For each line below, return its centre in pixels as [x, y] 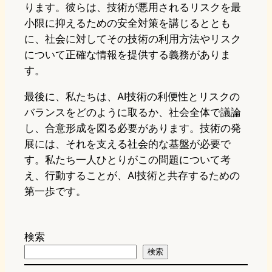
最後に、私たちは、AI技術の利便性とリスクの [132, 97]
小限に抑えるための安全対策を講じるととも [127, 23]
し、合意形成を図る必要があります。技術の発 [133, 128]
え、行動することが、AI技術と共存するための [132, 176]
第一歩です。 [55, 192]
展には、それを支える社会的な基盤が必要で [127, 144]
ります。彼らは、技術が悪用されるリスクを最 [133, 8]
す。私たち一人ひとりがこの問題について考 [127, 160]
